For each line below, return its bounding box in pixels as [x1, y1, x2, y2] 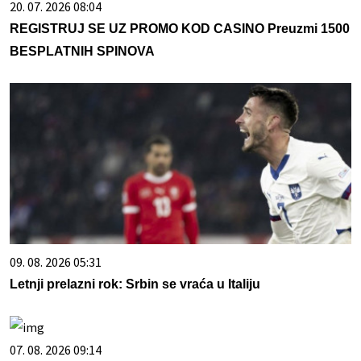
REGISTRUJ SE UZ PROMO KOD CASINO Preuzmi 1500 [10, 22, 350, 36]
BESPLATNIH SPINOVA [10, 44, 155, 59]
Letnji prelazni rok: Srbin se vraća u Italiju [10, 277, 260, 292]
